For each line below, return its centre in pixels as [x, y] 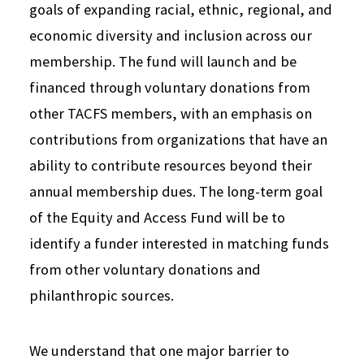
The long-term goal [261, 192]
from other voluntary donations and [145, 270]
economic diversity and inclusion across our [171, 36]
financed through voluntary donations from [170, 88]
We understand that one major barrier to [159, 351]
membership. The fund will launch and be [163, 62]
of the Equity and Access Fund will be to [157, 218]
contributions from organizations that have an [178, 140]
